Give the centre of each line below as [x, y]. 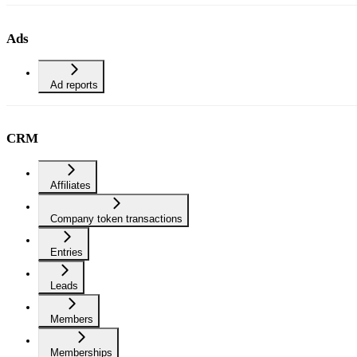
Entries [67, 252]
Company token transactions [117, 218]
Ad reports [75, 85]
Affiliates [71, 185]
